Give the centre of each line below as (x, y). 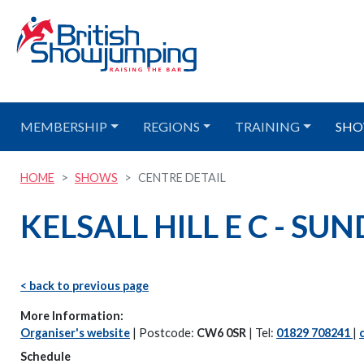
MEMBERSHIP (64, 126)
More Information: (72, 316)
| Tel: (261, 333)
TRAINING (268, 126)
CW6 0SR (221, 333)
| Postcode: (163, 333)
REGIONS (171, 126)
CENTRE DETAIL (182, 178)
